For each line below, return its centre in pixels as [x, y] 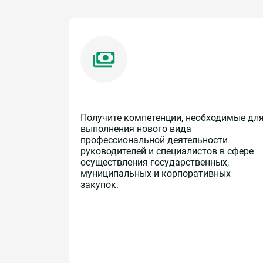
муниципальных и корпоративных [156, 173]
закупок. [100, 184]
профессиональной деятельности [154, 140]
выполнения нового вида [136, 129]
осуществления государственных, [155, 162]
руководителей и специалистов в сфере [167, 151]
